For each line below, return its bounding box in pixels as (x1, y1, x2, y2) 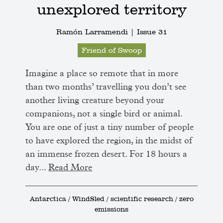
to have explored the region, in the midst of (25, 136, 193, 145)
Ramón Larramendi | (56, 27, 137, 36)
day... (25, 163, 49, 172)
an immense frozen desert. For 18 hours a (25, 149, 188, 159)
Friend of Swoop (81, 45, 142, 55)
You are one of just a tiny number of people (25, 122, 194, 132)
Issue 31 (136, 27, 167, 36)
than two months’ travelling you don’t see (25, 82, 187, 92)
